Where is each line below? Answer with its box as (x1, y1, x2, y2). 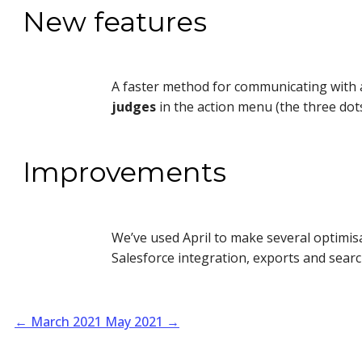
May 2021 (105, 313, 163, 331)
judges (112, 98, 156, 116)
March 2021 (31, 313, 102, 331)
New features (23, 4, 207, 39)
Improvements (23, 155, 226, 190)
